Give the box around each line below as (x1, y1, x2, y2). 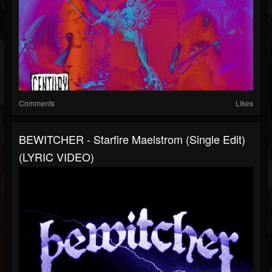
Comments (19, 98, 55, 109)
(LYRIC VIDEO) (19, 149, 94, 165)
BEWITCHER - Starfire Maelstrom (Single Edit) (19, 131, 245, 148)
